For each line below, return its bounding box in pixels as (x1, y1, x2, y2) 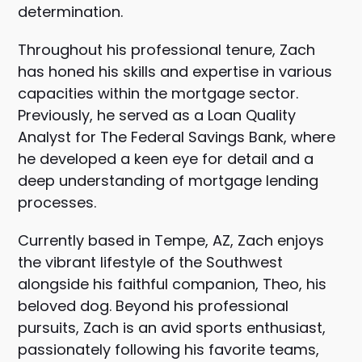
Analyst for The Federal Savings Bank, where (18, 127, 336, 147)
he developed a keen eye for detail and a (18, 149, 314, 169)
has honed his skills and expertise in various (18, 61, 333, 82)
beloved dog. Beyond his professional (18, 296, 289, 316)
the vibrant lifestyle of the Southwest (18, 252, 284, 272)
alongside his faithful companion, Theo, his (18, 274, 327, 294)
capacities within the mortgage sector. (18, 83, 299, 103)
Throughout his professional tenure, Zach (18, 40, 316, 60)
